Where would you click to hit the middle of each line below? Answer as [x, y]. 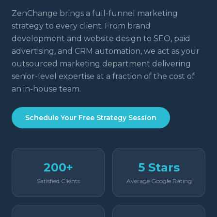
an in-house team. [46, 89]
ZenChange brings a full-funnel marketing [95, 13]
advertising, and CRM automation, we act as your [106, 51]
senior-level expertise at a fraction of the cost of [103, 76]
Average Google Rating [159, 181]
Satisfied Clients [58, 181]
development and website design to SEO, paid [101, 39]
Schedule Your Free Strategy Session [91, 118]
